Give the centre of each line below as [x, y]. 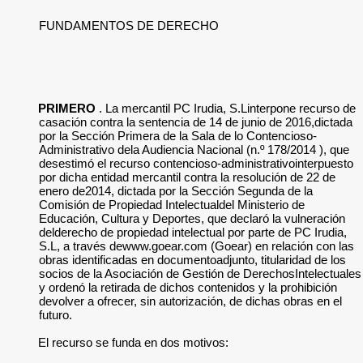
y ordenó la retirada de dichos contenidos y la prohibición [188, 287]
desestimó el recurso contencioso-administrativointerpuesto [196, 163]
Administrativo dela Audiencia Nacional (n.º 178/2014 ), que [194, 149]
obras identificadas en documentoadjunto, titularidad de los [192, 260]
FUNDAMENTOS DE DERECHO [129, 26]
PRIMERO [67, 108]
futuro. [56, 315]
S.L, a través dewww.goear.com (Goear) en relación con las [196, 246]
